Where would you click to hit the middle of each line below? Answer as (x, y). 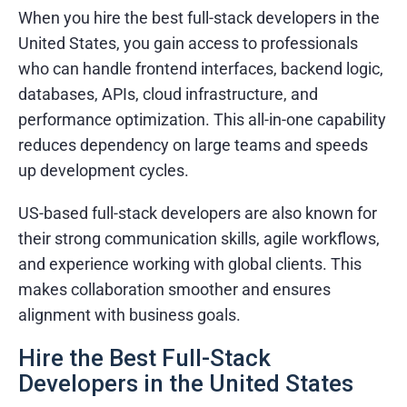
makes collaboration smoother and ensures (174, 289)
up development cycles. (104, 170)
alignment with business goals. (129, 314)
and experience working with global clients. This (190, 263)
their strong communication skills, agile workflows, (199, 238)
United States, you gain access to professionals (188, 43)
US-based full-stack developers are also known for (198, 213)
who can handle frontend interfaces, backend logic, (201, 68)
